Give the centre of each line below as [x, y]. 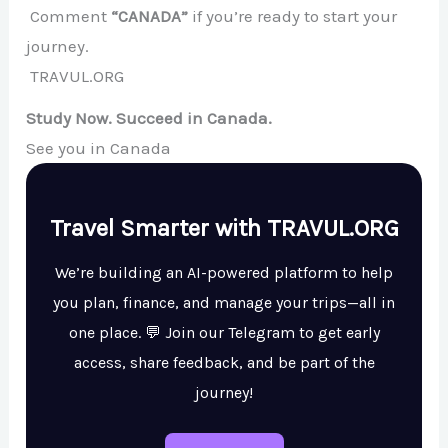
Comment [69, 16]
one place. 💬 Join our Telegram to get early [224, 333]
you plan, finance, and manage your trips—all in [224, 303]
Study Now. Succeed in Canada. [149, 118]
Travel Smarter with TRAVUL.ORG [224, 228]
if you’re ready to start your [293, 16]
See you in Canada [99, 148]
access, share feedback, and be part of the [224, 363]
